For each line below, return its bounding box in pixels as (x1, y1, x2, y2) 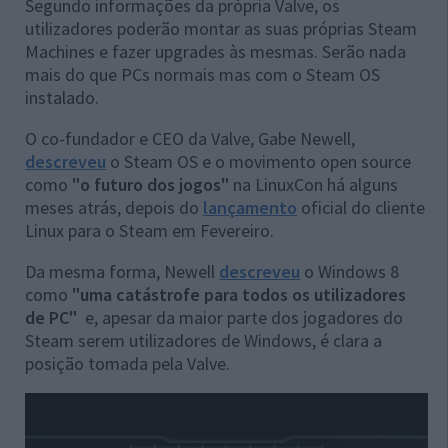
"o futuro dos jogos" (72, 173, 229, 197)
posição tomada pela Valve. (25, 352, 230, 376)
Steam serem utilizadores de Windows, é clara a (25, 329, 382, 353)
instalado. (25, 86, 99, 110)
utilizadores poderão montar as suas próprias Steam (25, 17, 417, 41)
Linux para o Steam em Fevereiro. (25, 219, 274, 243)
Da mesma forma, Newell (25, 260, 219, 284)
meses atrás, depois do (25, 196, 203, 220)
